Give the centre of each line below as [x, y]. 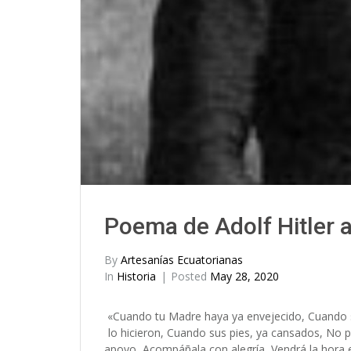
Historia [136, 277]
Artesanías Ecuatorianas [182, 260]
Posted [190, 277]
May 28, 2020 [244, 277]
